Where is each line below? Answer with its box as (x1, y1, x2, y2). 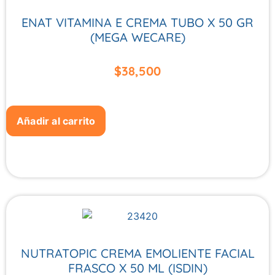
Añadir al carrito (17, 115, 96, 128)
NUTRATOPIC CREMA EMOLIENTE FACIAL (20, 246, 255, 261)
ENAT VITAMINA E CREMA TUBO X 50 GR (21, 14, 254, 30)
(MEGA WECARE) (90, 29, 185, 45)
